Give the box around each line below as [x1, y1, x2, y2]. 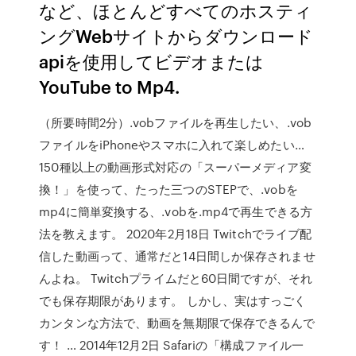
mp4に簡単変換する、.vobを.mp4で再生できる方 [39, 203, 312, 220]
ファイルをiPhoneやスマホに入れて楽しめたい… [39, 136, 304, 153]
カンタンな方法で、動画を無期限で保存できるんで [39, 314, 315, 331]
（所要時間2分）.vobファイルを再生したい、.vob [39, 114, 311, 131]
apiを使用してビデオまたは [39, 48, 265, 73]
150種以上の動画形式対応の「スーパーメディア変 [39, 158, 311, 176]
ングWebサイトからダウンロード [39, 23, 314, 48]
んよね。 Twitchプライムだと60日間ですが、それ [39, 269, 312, 287]
